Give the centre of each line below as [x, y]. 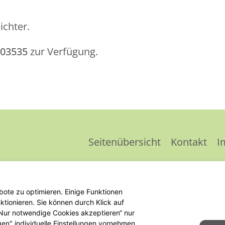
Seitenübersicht [125, 142]
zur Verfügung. [63, 51]
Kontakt [189, 142]
